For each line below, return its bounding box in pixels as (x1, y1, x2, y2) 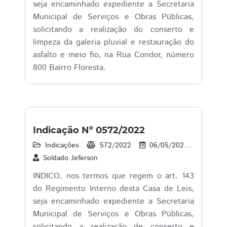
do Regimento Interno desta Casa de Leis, (33, 183, 194, 195)
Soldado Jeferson (43, 153, 98, 163)
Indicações (45, 140, 79, 150)
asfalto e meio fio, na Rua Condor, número (33, 49, 194, 61)
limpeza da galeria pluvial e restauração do (33, 36, 194, 48)
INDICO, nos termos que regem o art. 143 (33, 170, 194, 182)
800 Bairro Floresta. (33, 62, 106, 73)
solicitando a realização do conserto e (33, 24, 194, 35)
